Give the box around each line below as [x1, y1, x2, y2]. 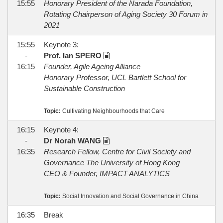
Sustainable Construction [44, 84, 125, 93]
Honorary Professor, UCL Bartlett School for [44, 73, 186, 82]
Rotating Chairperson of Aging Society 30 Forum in [44, 10, 208, 19]
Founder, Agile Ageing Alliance [44, 62, 140, 71]
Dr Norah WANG [44, 136, 103, 145]
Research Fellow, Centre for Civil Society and [44, 147, 191, 156]
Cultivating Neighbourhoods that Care [61, 108, 165, 115]
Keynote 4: [44, 125, 79, 134]
